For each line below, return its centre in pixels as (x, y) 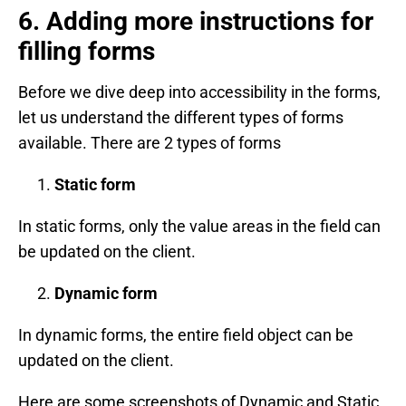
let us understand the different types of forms (181, 117)
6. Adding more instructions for (196, 21)
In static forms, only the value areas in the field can (199, 226)
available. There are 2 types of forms (150, 142)
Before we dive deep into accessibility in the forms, (199, 92)
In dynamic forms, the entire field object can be (186, 334)
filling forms (87, 51)
